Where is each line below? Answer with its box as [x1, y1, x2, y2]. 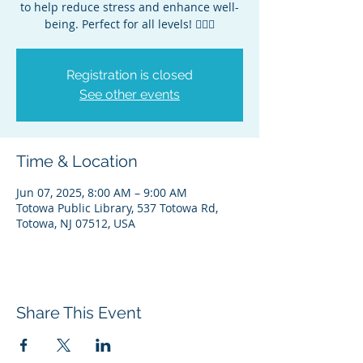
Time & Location [16, 152, 138, 171]
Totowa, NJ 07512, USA [16, 216, 135, 231]
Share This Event [16, 303, 142, 322]
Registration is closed [66, 67, 193, 83]
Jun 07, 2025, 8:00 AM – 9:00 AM [16, 185, 187, 200]
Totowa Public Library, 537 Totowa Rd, [16, 200, 218, 216]
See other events [79, 87, 180, 102]
